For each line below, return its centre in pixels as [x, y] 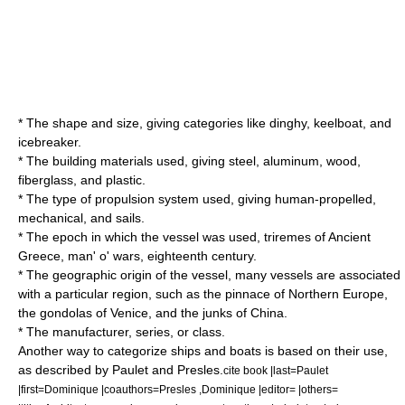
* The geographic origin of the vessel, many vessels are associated [209, 275]
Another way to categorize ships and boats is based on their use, [203, 351]
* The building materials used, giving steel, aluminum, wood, [189, 161]
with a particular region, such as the [122, 294]
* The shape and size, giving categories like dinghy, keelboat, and [205, 123]
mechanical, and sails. [81, 218]
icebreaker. [50, 142]
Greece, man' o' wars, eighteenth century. [137, 256]
